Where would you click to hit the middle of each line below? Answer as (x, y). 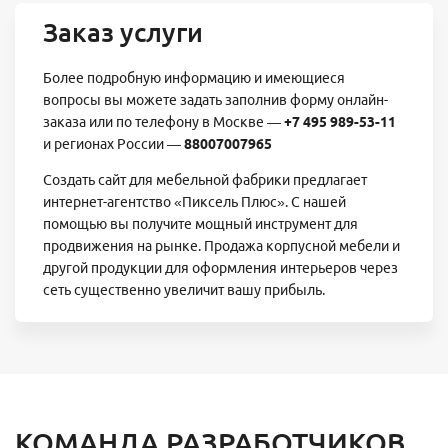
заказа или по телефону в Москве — (163, 122)
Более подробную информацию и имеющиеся (194, 78)
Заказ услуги (123, 32)
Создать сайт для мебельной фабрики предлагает (205, 180)
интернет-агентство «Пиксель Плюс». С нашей (194, 202)
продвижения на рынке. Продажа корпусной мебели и (221, 246)
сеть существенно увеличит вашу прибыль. (184, 290)
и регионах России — (113, 144)
